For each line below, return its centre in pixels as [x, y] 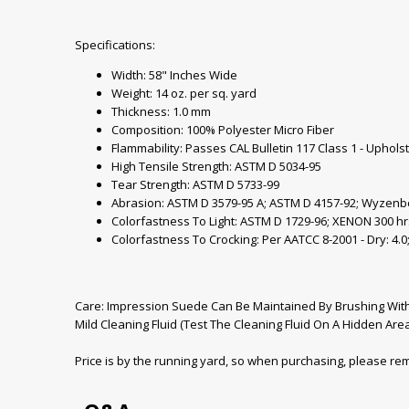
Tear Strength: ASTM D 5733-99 [195, 184]
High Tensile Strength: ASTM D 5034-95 [216, 166]
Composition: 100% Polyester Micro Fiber [223, 129]
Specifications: [115, 44]
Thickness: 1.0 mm [161, 111]
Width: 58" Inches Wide [174, 74]
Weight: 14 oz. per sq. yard [184, 93]
